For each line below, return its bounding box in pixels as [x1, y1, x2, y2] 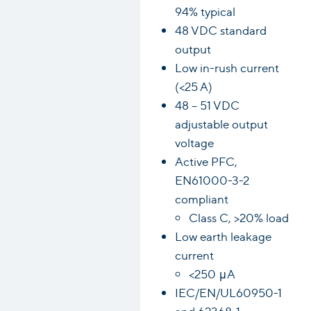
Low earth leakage [174, 228, 271, 244]
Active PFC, [174, 153, 237, 169]
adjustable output [174, 115, 268, 131]
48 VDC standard [174, 22, 267, 37]
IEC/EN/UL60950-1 [174, 284, 282, 300]
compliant [174, 190, 228, 206]
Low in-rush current [174, 59, 279, 75]
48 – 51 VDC [174, 96, 239, 112]
